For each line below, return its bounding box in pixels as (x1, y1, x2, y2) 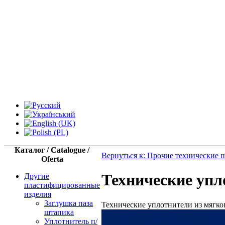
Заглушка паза (44, 199, 93, 207)
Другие (24, 172, 49, 180)
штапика (44, 208, 74, 216)
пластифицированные (24, 181, 100, 189)
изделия (24, 190, 51, 198)
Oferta (41, 155, 63, 163)
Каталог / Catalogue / (15, 146, 89, 154)
